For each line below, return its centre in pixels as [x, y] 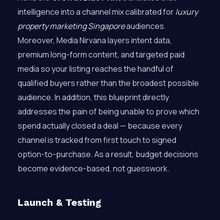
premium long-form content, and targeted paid [101, 55]
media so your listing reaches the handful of [96, 69]
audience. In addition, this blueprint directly [93, 97]
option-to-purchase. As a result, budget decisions [108, 154]
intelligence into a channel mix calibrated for [96, 12]
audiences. [145, 26]
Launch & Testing [59, 202]
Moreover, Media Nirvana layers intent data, [95, 40]
